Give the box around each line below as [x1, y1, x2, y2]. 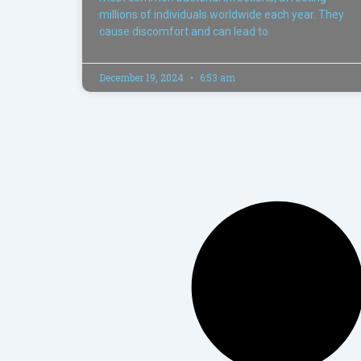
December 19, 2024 [99, 71, 186, 85]
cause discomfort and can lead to [99, 25, 268, 39]
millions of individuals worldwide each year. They [99, 8, 344, 22]
